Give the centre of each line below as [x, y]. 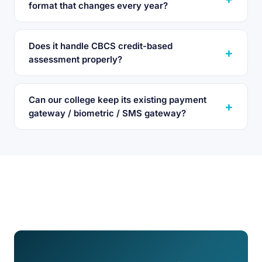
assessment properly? [75, 59]
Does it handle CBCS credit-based [101, 46]
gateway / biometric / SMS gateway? [107, 113]
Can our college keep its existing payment [118, 100]
